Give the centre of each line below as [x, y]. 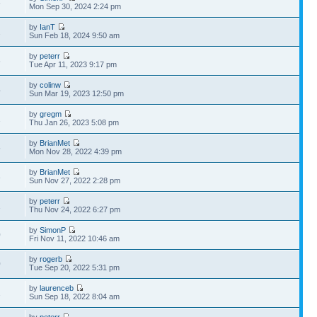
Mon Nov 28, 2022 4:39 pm [76, 151]
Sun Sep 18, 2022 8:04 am [75, 296]
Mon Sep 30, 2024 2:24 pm [75, 6]
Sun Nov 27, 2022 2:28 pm [75, 180]
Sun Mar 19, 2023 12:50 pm [77, 93]
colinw [51, 85]
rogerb [51, 259]
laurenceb [57, 288]
